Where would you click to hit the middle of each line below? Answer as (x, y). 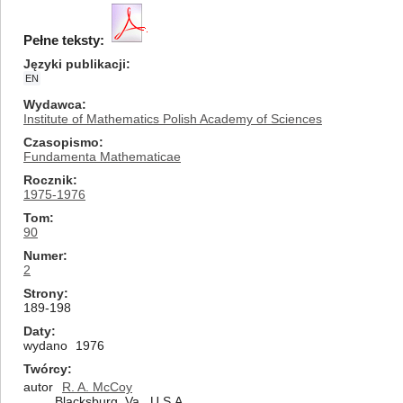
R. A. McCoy (97, 387)
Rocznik (48, 180)
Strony (44, 293)
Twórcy (45, 369)
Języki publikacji (75, 64)
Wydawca (53, 104)
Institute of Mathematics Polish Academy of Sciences (173, 119)
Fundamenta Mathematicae (102, 157)
